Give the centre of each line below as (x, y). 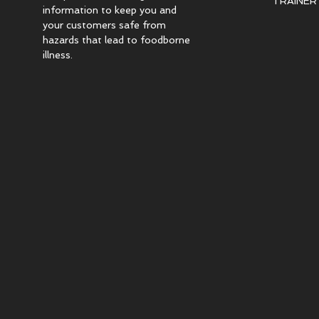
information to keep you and (109, 10)
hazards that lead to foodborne (116, 40)
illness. (57, 55)
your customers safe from (104, 25)
